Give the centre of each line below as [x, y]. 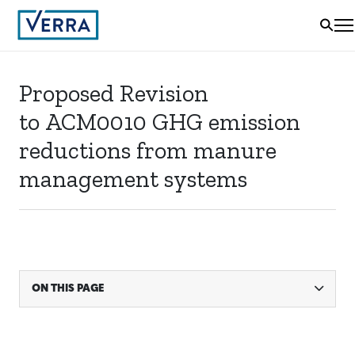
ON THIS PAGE [68, 289]
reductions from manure [148, 151]
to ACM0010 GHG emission [160, 122]
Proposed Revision [114, 94]
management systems [133, 179]
